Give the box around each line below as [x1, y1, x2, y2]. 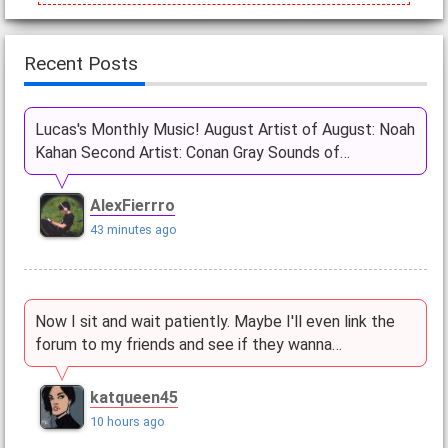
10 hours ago [89, 413, 165, 429]
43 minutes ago [89, 222, 177, 238]
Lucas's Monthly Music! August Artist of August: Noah [34, 120, 415, 140]
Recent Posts [23, 52, 138, 76]
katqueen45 [89, 387, 178, 407]
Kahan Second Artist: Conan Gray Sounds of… [34, 143, 350, 163]
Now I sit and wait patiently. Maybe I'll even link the [34, 311, 395, 331]
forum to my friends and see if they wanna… [34, 334, 342, 354]
